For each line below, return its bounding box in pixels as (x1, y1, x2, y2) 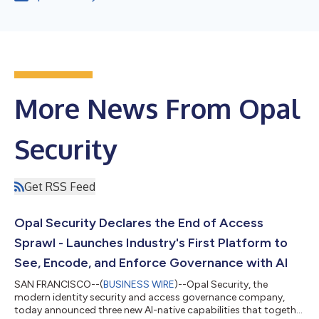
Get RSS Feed (24, 179, 95, 194)
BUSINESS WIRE (103, 278, 174, 291)
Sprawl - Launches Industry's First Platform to (14, 234, 288, 251)
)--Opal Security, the (174, 278, 268, 291)
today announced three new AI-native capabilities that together (14, 303, 305, 316)
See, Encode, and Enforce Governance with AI (14, 254, 288, 271)
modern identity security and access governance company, (14, 291, 285, 303)
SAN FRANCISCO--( (14, 278, 103, 291)
